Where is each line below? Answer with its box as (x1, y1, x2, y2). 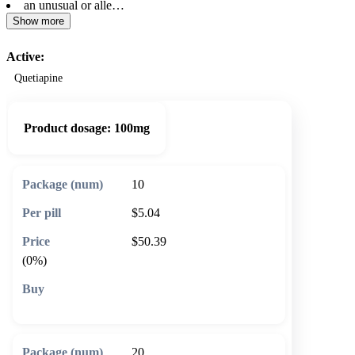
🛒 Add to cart (143, 289, 219, 303)
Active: (6, 49, 44, 63)
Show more (13, 14, 64, 27)
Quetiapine (14, 71, 63, 84)
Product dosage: (24, 120, 111, 135)
